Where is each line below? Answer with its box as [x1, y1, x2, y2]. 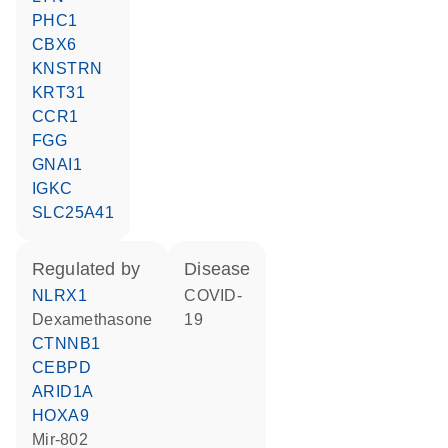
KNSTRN [43, 60, 103, 77]
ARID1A [43, 383, 94, 400]
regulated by [45, 259, 140, 279]
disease [197, 259, 251, 279]
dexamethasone [44, 311, 153, 328]
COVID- [184, 287, 197, 304]
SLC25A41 [43, 204, 115, 221]
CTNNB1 [44, 335, 101, 352]
